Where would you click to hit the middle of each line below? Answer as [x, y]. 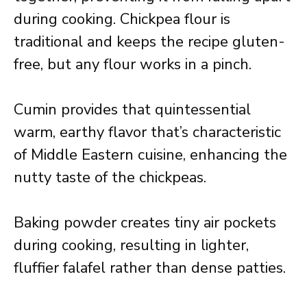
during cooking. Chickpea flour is [122, 19]
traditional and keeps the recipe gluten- [149, 42]
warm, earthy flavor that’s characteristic [147, 132]
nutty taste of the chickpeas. [110, 177]
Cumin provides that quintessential [132, 110]
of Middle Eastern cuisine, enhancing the [150, 155]
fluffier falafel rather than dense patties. [150, 268]
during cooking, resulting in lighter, [131, 245]
